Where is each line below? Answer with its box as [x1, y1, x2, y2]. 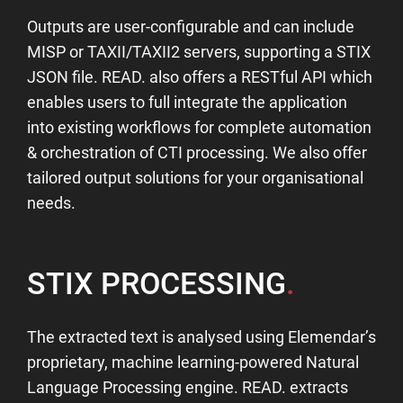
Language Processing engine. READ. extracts [27, 377, 348, 397]
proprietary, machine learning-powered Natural [27, 352, 359, 372]
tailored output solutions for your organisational [27, 167, 363, 187]
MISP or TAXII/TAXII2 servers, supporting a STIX [27, 41, 371, 61]
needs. [27, 193, 76, 212]
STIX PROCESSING [27, 264, 286, 301]
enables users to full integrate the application [27, 92, 347, 112]
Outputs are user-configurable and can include [27, 16, 354, 36]
